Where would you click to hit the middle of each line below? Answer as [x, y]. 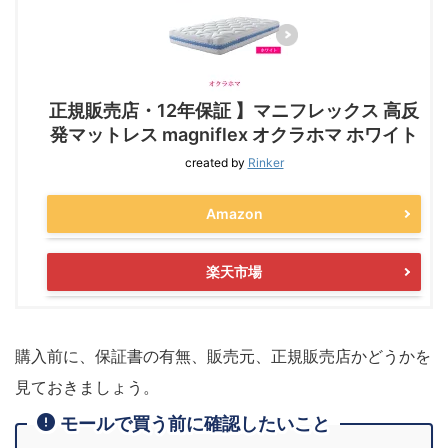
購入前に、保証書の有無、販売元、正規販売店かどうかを [223, 355]
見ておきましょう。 [87, 386]
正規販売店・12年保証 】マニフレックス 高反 [234, 110]
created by [216, 162]
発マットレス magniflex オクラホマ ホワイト [234, 134]
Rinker [265, 162]
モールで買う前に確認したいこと [195, 424]
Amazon [234, 213]
